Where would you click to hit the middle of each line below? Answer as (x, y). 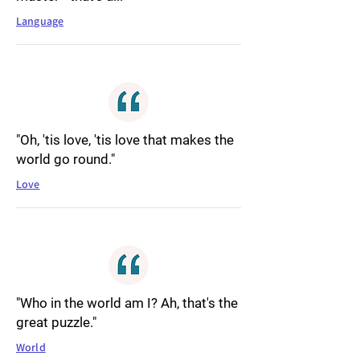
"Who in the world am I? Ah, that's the (127, 303)
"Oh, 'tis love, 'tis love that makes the (125, 140)
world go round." (65, 159)
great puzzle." (56, 322)
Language (40, 21)
